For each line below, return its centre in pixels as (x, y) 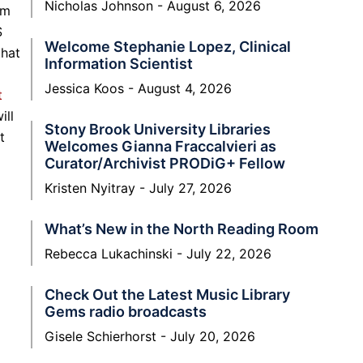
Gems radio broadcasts (126, 311)
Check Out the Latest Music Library (167, 294)
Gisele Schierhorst (102, 336)
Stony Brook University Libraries (158, 129)
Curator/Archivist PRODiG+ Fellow (165, 163)
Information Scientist (119, 63)
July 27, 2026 (188, 188)
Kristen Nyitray (92, 188)
